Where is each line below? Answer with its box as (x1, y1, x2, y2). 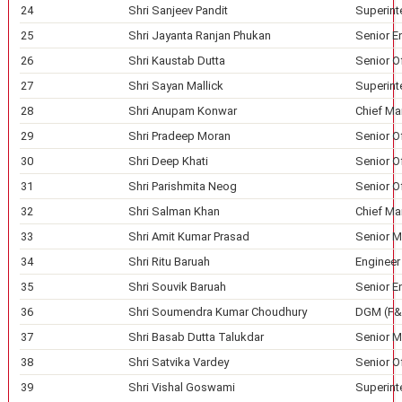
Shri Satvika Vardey (127, 355, 229, 369)
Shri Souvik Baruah (127, 280, 226, 293)
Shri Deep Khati (127, 154, 208, 168)
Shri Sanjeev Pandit (127, 4, 228, 17)
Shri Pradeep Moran (127, 129, 231, 143)
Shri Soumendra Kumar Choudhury (127, 305, 307, 319)
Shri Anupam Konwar (127, 104, 237, 118)
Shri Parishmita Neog (127, 179, 237, 193)
